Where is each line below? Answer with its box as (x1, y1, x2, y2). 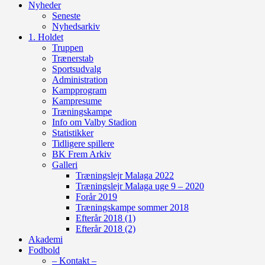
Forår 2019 (76, 191, 117, 202)
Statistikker (52, 127, 93, 138)
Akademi (28, 234, 63, 244)
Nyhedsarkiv (52, 21, 100, 31)
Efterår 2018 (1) (76, 212, 135, 223)
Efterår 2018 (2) (76, 223, 135, 234)
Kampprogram (52, 85, 106, 95)
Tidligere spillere (52, 138, 114, 148)
